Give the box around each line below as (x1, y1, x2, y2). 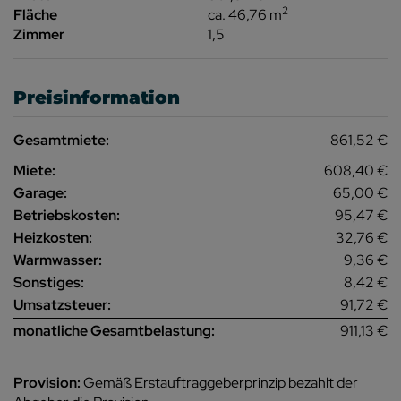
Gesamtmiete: (13, 130, 109, 149)
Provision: (13, 372, 81, 392)
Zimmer (13, 24, 64, 44)
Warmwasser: (13, 250, 102, 269)
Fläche (13, 4, 57, 24)
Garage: (13, 183, 67, 202)
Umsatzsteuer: (13, 294, 111, 314)
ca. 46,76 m (208, 4, 283, 24)
